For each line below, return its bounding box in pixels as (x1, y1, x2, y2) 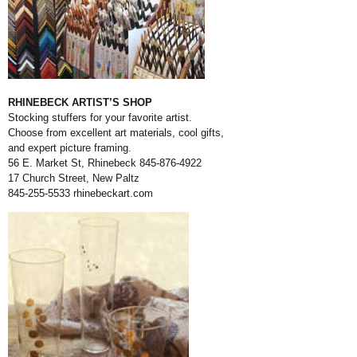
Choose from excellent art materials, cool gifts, (8, 127, 224, 139)
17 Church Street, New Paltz (8, 172, 139, 185)
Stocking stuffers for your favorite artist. (8, 112, 192, 124)
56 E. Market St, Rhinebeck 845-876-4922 (8, 157, 202, 170)
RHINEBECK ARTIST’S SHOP (8, 96, 152, 109)
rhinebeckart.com (70, 187, 153, 200)
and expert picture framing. (8, 142, 131, 155)
